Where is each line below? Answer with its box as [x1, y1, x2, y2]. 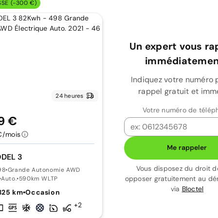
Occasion [25, 188, 60, 197]
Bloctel [182, 184, 204, 193]
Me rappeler [167, 143, 207, 152]
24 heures [55, 92, 84, 100]
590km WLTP [18, 175, 58, 182]
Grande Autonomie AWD [7, 166, 80, 174]
